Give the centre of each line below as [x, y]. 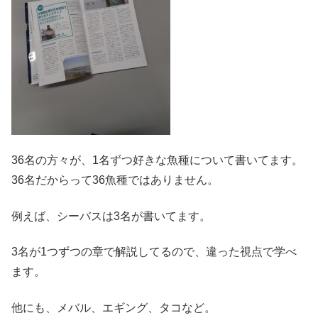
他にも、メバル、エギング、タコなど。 [114, 307]
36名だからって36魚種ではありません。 [115, 180]
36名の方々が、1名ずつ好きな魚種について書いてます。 [157, 160]
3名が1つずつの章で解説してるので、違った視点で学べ [154, 252]
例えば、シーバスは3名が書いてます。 [111, 216]
